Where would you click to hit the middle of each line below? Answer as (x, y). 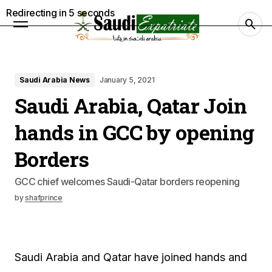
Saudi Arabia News (55, 80)
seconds (94, 13)
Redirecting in (38, 13)
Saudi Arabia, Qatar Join (131, 105)
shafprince (44, 198)
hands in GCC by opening (134, 132)
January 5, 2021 (127, 80)
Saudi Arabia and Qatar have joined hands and (131, 257)
